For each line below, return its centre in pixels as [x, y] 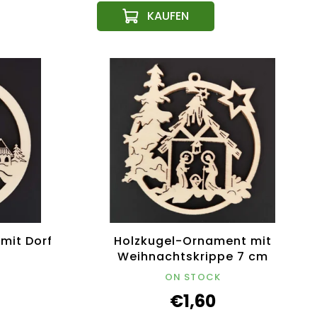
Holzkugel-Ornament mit [193, 241]
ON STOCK [193, 277]
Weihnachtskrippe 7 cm [193, 257]
